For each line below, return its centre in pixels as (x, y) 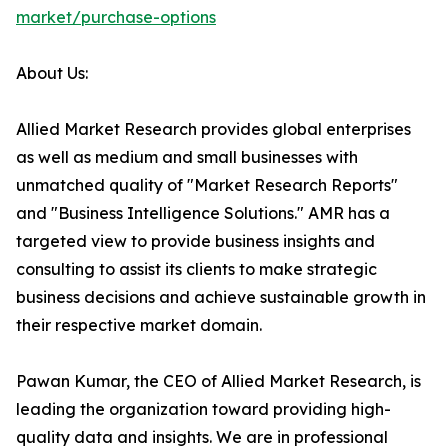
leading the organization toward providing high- (203, 409)
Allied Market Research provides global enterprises (213, 129)
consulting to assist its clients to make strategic (196, 269)
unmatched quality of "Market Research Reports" (207, 185)
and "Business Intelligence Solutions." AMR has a (203, 213)
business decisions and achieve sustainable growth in (221, 297)
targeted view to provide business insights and (195, 241)
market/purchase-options (116, 17)
